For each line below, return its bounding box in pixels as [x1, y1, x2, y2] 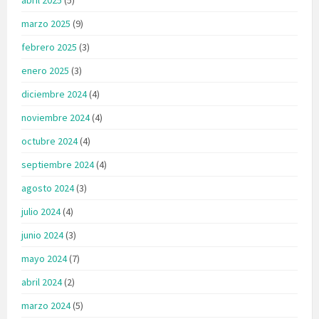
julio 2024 [21, 204, 61, 218]
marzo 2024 [21, 298, 70, 312]
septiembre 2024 [21, 157, 94, 171]
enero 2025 [21, 63, 69, 77]
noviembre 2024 [21, 110, 90, 124]
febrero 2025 [21, 40, 77, 53]
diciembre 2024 [21, 87, 87, 100]
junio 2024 [21, 228, 63, 241]
